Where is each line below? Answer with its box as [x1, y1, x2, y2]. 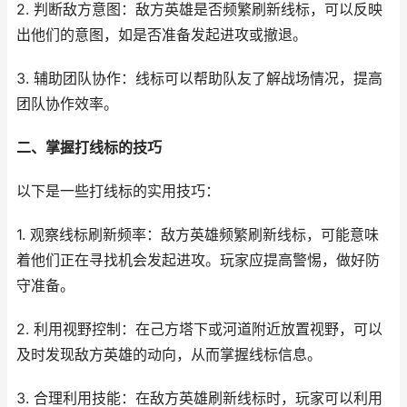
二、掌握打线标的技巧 [16, 139, 162, 156]
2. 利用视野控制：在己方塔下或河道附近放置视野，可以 [16, 321, 382, 338]
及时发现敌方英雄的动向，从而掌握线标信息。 [16, 346, 322, 363]
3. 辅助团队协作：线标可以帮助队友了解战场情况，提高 [16, 70, 382, 87]
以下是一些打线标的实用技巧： [16, 183, 220, 200]
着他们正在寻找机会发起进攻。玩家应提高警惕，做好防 [16, 252, 380, 269]
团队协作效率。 [16, 95, 118, 113]
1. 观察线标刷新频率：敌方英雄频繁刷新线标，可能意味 [16, 226, 379, 243]
